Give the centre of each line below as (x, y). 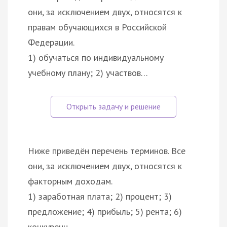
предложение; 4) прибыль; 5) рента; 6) (105, 211)
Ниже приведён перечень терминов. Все (107, 150)
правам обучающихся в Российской (97, 27)
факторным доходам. (70, 181)
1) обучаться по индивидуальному (96, 57)
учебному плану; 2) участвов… (88, 72)
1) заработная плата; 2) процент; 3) (100, 196)
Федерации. (51, 42)
